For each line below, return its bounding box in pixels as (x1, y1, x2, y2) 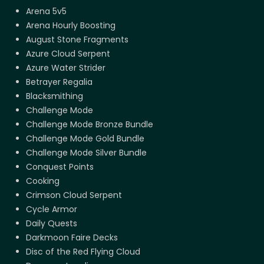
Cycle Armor (26, 203, 77, 216)
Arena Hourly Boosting (26, 19, 115, 32)
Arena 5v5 (26, 5, 67, 18)
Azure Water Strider (26, 62, 105, 74)
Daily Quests (26, 217, 77, 230)
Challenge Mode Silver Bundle (26, 147, 147, 159)
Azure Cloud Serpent (26, 48, 110, 60)
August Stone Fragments (26, 34, 128, 46)
